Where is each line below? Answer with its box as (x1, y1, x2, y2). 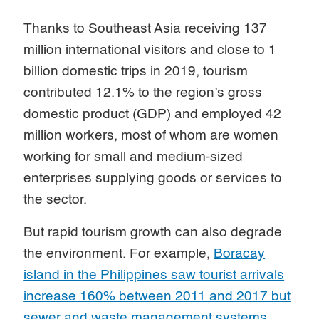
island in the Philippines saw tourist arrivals (23, 268, 285, 282)
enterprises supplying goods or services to (23, 171, 283, 185)
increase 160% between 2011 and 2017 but (23, 289, 291, 303)
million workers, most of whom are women (23, 128, 279, 142)
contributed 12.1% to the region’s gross (23, 85, 263, 100)
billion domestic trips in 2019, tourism (23, 64, 249, 78)
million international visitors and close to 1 (23, 43, 277, 57)
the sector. (23, 192, 88, 206)
